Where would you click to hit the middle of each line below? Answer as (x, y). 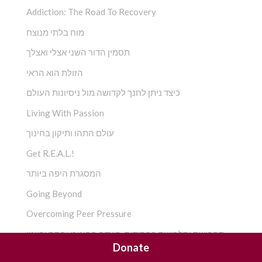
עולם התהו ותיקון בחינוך (70, 133)
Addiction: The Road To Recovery (91, 12)
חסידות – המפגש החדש (70, 254)
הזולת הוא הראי (55, 72)
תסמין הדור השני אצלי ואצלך (78, 52)
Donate (131, 247)
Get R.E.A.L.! (50, 153)
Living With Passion (65, 113)
